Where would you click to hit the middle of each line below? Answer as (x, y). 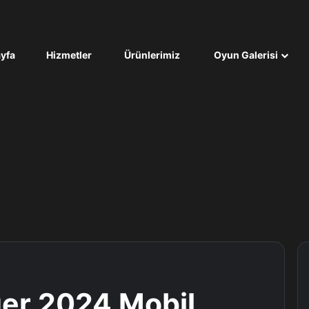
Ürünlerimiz (151, 55)
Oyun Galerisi (245, 55)
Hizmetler (68, 55)
